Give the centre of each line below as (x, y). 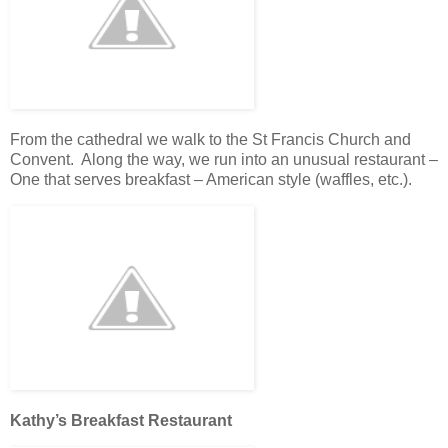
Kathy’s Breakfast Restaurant (121, 420)
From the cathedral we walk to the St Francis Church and (210, 140)
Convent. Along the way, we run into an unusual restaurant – (224, 160)
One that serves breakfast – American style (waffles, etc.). (211, 180)
